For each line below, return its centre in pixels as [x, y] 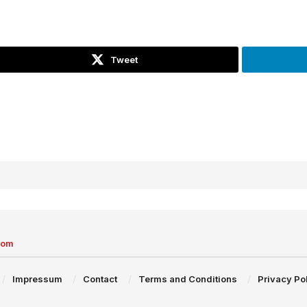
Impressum [37, 279]
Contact [100, 279]
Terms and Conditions [187, 279]
